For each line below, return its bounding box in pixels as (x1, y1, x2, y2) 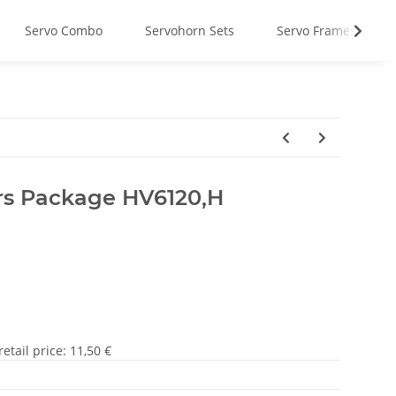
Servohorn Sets (145, 22, 234, 39)
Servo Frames (277, 22, 356, 39)
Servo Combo (25, 22, 103, 39)
